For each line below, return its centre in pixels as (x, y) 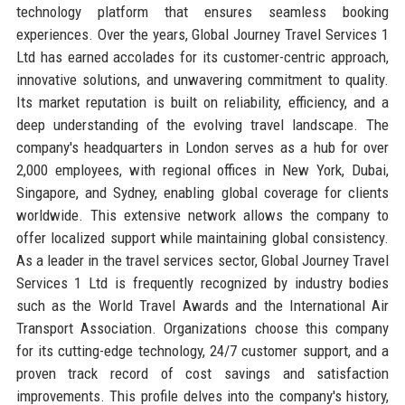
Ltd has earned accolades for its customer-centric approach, (202, 57)
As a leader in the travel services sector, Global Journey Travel (202, 260)
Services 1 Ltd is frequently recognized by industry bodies (202, 283)
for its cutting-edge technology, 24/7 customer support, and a (202, 350)
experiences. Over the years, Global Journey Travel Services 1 (202, 34)
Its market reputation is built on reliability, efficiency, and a (202, 102)
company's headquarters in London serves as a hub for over (202, 147)
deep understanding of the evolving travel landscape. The (202, 124)
